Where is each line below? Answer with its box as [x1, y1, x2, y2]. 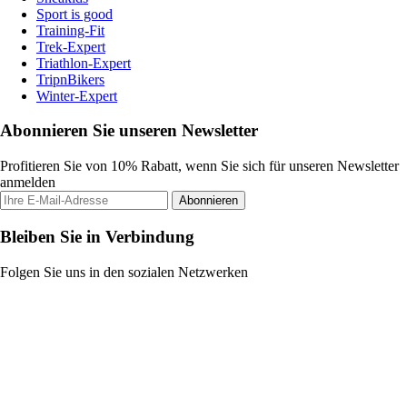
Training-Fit [36, 22, 104, 38]
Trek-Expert [36, 38, 105, 55]
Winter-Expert [36, 87, 117, 104]
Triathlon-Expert [36, 55, 131, 71]
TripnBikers [36, 71, 104, 87]
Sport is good [36, 5, 113, 22]
